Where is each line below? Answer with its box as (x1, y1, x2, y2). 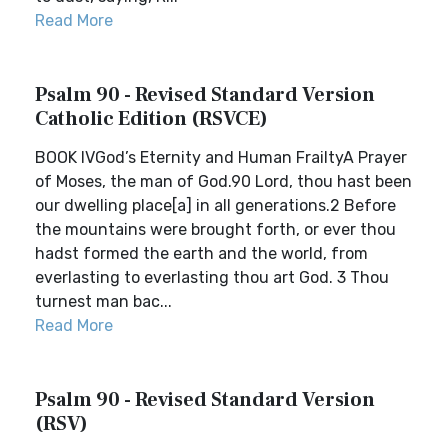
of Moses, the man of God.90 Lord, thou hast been (35, 172, 412, 191)
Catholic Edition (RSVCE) (35, 106, 268, 132)
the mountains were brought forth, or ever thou (35, 220, 396, 239)
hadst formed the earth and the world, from (35, 244, 368, 263)
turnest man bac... (35, 292, 172, 311)
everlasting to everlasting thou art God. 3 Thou (35, 268, 389, 287)
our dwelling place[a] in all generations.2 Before (35, 196, 396, 215)
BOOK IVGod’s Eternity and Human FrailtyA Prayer (35, 148, 407, 167)
